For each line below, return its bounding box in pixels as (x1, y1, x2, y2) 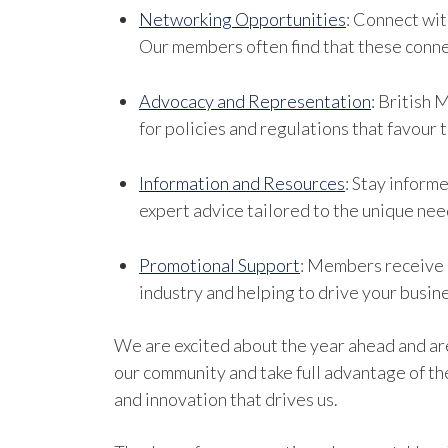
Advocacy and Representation (139, 90, 371, 112)
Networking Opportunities (139, 8, 346, 30)
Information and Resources (139, 172, 345, 194)
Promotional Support (139, 254, 300, 276)
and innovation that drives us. (114, 388, 338, 410)
